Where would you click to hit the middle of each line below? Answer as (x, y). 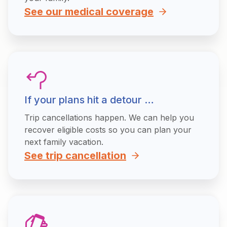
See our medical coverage (89, 12)
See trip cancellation (75, 156)
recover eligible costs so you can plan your (108, 130)
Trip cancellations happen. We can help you (109, 118)
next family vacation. (64, 142)
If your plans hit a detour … (89, 100)
